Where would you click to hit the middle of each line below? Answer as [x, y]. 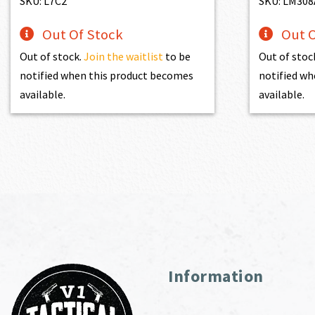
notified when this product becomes [107, 75]
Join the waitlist [124, 56]
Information [216, 276]
